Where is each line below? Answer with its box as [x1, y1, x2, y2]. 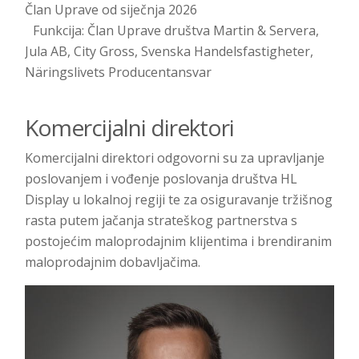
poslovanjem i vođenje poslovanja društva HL [25, 170, 297, 188]
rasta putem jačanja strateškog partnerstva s [25, 212, 297, 229]
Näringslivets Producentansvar [25, 63, 212, 81]
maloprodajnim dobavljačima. [25, 253, 200, 271]
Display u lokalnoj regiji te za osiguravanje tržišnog [25, 191, 333, 208]
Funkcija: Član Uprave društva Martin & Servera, [25, 22, 319, 39]
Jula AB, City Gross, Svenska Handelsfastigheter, [25, 42, 313, 60]
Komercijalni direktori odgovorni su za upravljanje [25, 149, 325, 167]
